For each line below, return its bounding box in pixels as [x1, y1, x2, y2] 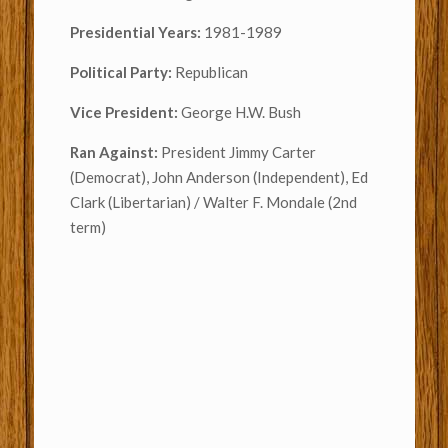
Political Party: [69, 63, 175, 82]
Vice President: [69, 103, 181, 122]
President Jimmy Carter [160, 143, 316, 162]
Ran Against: [69, 143, 161, 162]
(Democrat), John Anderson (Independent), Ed [69, 168, 368, 187]
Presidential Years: [69, 23, 201, 42]
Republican [174, 63, 248, 82]
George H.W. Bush [180, 103, 301, 122]
